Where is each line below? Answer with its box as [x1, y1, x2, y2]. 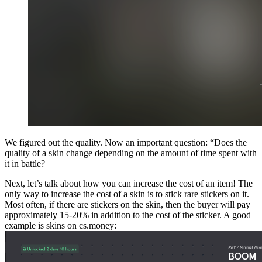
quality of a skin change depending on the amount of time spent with [5, 147, 257, 158]
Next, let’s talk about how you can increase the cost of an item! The [5, 178, 253, 188]
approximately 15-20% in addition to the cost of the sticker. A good [5, 209, 251, 220]
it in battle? [5, 158, 45, 168]
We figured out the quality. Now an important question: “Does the [5, 137, 247, 147]
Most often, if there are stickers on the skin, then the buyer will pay [5, 199, 250, 209]
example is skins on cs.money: [5, 220, 116, 230]
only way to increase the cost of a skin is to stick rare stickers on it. [5, 188, 249, 199]
